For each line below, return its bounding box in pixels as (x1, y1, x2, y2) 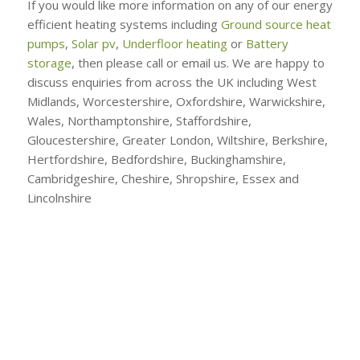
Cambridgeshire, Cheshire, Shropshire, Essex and (27, 170, 299, 186)
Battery (245, 35, 288, 51)
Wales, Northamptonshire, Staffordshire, (27, 112, 252, 129)
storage (27, 54, 72, 71)
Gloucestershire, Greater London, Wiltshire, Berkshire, (27, 131, 328, 148)
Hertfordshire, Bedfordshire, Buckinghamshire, (27, 150, 286, 167)
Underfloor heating (121, 35, 227, 51)
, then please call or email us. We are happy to (71, 54, 325, 71)
